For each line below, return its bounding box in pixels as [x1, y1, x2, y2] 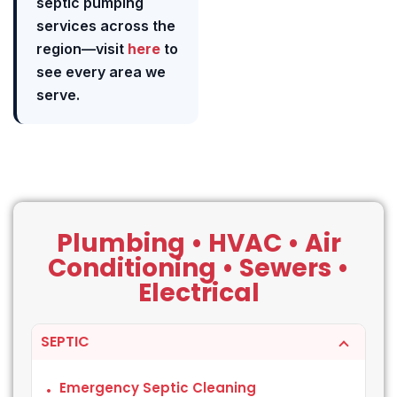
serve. [36, 85, 80, 104]
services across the [36, 16, 175, 35]
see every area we [36, 62, 166, 81]
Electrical [137, 275, 260, 310]
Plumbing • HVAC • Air [56, 225, 341, 261]
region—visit [36, 39, 128, 58]
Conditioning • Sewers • [48, 250, 349, 285]
